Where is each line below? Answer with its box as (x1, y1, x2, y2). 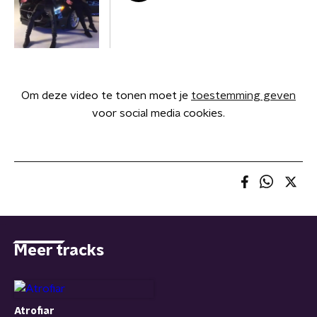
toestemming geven (191, 90, 296, 101)
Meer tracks (14, 243, 104, 258)
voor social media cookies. (92, 108, 225, 119)
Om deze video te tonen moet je (21, 90, 191, 101)
